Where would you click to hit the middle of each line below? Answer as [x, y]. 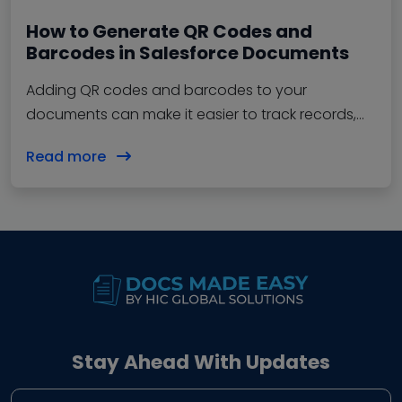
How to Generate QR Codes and [169, 32]
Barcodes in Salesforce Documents [188, 53]
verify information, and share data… [150, 139]
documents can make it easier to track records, [191, 115]
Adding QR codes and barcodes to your [166, 91]
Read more [68, 157]
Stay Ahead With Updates [201, 363]
